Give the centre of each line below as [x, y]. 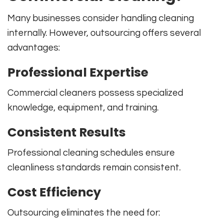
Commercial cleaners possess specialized [95, 93]
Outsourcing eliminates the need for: [84, 212]
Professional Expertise [78, 72]
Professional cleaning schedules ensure [91, 152]
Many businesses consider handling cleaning [101, 18]
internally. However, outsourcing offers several [104, 33]
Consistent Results [67, 132]
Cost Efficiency [54, 192]
